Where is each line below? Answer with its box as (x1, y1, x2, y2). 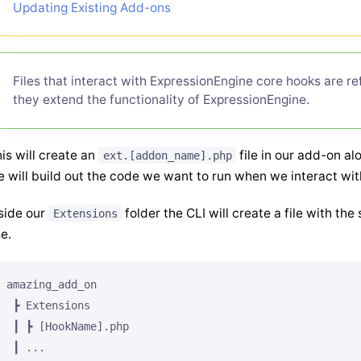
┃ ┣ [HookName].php (6, 319, 129, 333)
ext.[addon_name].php (102, 148, 232, 162)
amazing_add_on (6, 277, 97, 291)
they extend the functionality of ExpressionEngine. (13, 92, 310, 108)
